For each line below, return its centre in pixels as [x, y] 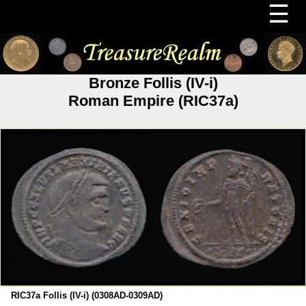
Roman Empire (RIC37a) [153, 100]
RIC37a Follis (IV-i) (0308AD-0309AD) [87, 295]
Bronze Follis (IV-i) [153, 83]
